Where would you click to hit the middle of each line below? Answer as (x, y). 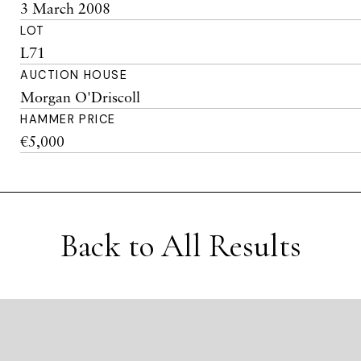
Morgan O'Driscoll (81, 97)
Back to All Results (180, 246)
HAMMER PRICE (68, 119)
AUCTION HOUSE (74, 75)
